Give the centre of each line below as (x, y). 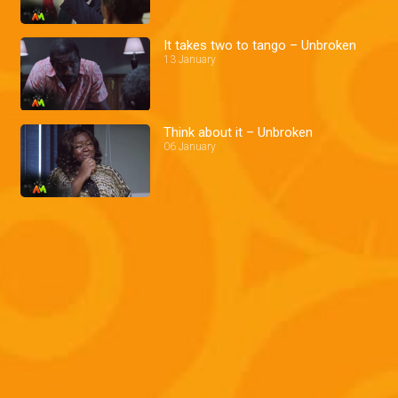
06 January (190, 146)
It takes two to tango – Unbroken (260, 45)
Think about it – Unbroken (239, 132)
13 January (190, 59)
